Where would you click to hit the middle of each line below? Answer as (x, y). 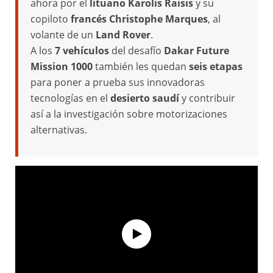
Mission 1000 (62, 66)
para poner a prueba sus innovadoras (118, 82)
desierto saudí (145, 98)
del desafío (136, 51)
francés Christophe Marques (139, 19)
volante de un (63, 35)
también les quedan (141, 66)
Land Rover (123, 35)
